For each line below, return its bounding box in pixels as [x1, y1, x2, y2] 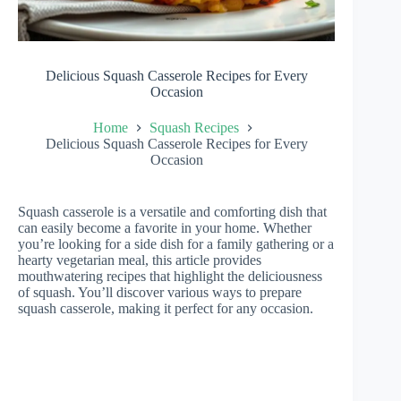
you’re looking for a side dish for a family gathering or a [18, 235, 334, 252]
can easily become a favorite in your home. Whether [18, 219, 311, 235]
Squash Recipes [149, 119, 239, 135]
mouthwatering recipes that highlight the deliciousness [18, 268, 322, 284]
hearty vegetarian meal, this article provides [18, 252, 261, 268]
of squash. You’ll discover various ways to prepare [18, 284, 302, 300]
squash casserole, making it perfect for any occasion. [18, 300, 313, 316]
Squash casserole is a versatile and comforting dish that [18, 203, 327, 219]
